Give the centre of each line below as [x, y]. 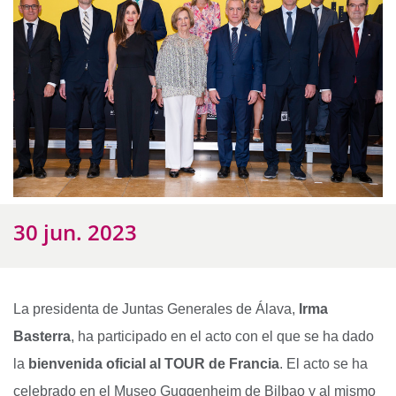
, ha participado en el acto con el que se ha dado [222, 336]
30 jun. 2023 [75, 232]
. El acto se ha [324, 363]
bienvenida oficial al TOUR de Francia [154, 363]
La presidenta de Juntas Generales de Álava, [154, 308]
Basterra [42, 336]
